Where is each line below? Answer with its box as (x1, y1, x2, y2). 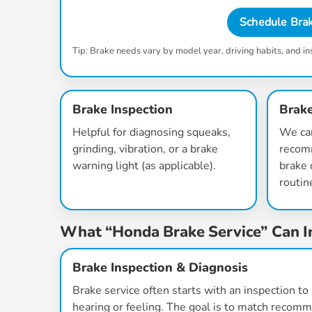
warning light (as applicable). (72, 158, 216, 173)
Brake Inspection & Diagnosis (72, 259, 248, 276)
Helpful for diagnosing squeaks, (72, 125, 231, 140)
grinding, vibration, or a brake (72, 141, 218, 157)
